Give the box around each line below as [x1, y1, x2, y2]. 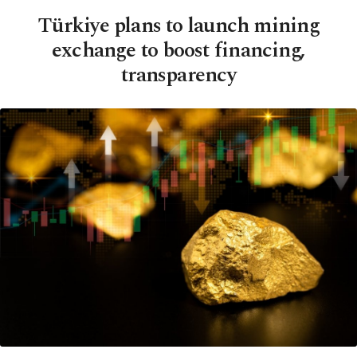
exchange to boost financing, [51, 34, 306, 66]
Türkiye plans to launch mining [37, 10, 320, 41]
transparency [121, 59, 236, 91]
